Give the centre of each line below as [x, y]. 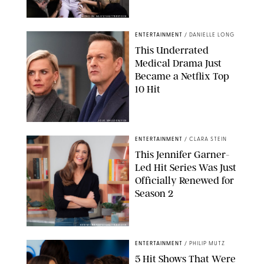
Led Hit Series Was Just [186, 167]
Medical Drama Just [178, 63]
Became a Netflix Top [182, 76]
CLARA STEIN [208, 139]
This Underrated [172, 50]
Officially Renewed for [184, 180]
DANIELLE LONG [212, 35]
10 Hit [148, 89]
